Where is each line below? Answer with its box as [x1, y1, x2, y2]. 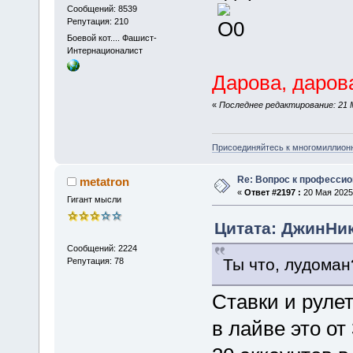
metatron [80, 175, 130, 189]
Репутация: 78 [66, 256, 124, 266]
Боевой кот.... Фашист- [66, 32, 157, 43]
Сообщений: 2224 [66, 243, 137, 254]
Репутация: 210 [66, 16, 128, 26]
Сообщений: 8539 [66, 3, 137, 13]
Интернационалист [66, 45, 143, 55]
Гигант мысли [66, 195, 121, 205]
